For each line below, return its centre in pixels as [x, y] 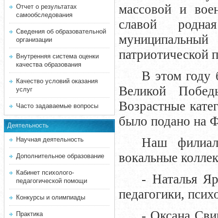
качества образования [49, 64]
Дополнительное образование [60, 156]
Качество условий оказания [57, 81]
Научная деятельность [50, 139]
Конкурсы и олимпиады [51, 197]
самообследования [44, 15]
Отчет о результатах [46, 7]
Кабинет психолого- [45, 173]
